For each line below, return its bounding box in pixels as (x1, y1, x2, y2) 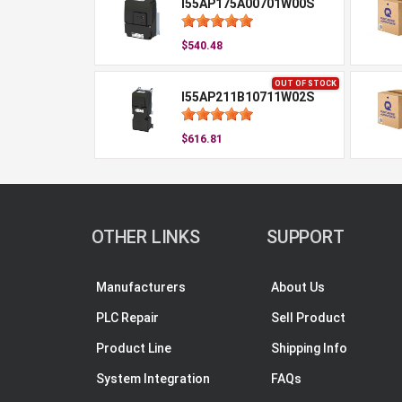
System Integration (96, 371, 210, 386)
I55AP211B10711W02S (180, 90, 314, 104)
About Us (271, 280, 325, 294)
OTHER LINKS (92, 226, 200, 248)
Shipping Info (271, 341, 347, 355)
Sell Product (271, 310, 345, 325)
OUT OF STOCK (275, 79, 336, 88)
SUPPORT (267, 226, 345, 248)
